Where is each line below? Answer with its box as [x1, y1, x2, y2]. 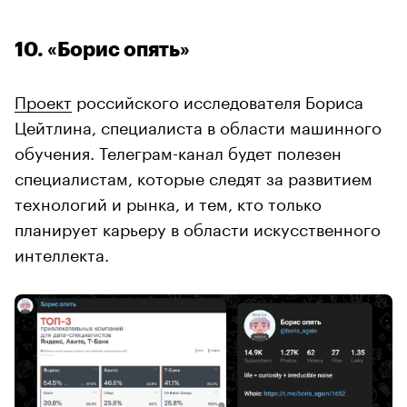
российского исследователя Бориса [72, 87, 363, 114]
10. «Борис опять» [15, 40, 190, 61]
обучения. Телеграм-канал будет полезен [15, 138, 342, 164]
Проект [15, 87, 72, 114]
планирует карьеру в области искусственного [15, 214, 381, 241]
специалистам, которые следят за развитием [15, 164, 372, 190]
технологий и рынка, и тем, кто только [15, 189, 322, 215]
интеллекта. [15, 240, 109, 266]
